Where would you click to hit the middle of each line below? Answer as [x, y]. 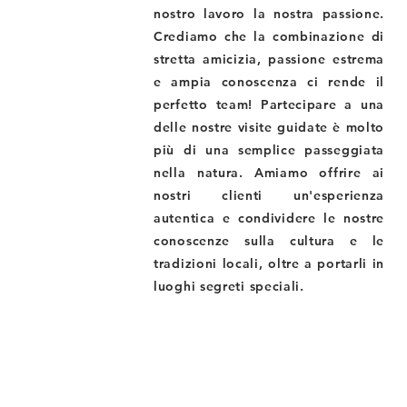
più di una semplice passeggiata [269, 150]
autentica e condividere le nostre [269, 218]
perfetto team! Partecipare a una [269, 104]
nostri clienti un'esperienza [269, 195]
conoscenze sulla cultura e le [269, 241]
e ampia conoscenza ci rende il [269, 82]
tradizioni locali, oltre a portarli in [269, 263]
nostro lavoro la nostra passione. [269, 14]
